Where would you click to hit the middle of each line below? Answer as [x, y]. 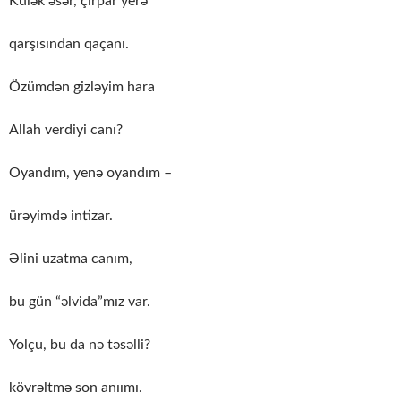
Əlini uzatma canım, [71, 259]
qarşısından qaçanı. [69, 44]
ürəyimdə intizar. [61, 216]
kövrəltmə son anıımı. [76, 388]
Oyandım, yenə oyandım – [90, 173]
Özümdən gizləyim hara [82, 87]
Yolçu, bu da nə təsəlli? [80, 345]
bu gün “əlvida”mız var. [80, 302]
